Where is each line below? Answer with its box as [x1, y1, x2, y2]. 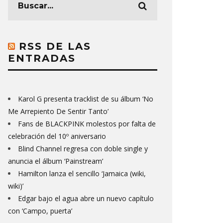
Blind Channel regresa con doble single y [18, 144, 148, 153]
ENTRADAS [8, 52, 76, 64]
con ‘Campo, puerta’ [8, 206, 72, 216]
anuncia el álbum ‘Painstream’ [8, 156, 103, 166]
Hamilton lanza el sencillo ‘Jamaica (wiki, [18, 169, 146, 178]
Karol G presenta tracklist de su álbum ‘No [18, 94, 153, 104]
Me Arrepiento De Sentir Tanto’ [8, 107, 109, 116]
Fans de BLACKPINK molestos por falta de [18, 119, 156, 128]
